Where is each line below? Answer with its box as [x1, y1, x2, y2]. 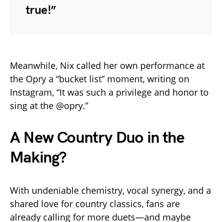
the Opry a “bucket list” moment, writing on [10, 72, 189, 85]
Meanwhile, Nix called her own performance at [10, 59, 205, 71]
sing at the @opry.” [10, 99, 88, 111]
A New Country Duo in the [10, 128, 184, 148]
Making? [10, 148, 67, 167]
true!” [26, 2, 56, 17]
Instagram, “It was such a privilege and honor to [10, 86, 209, 98]
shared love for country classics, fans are [10, 197, 180, 210]
